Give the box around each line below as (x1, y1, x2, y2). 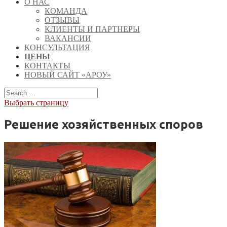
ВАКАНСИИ (45, 34, 91, 43)
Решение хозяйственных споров (4, 117, 203, 131)
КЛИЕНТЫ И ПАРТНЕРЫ (45, 25, 140, 33)
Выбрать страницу (4, 98, 68, 107)
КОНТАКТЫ (24, 61, 70, 70)
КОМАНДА (45, 7, 87, 15)
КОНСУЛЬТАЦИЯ (24, 43, 90, 52)
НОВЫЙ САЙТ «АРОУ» (24, 70, 111, 79)
